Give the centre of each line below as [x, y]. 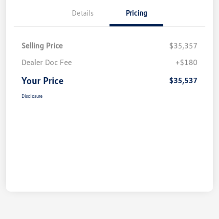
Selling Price [42, 46]
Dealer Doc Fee [47, 62]
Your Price [43, 80]
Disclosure [32, 96]
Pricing [136, 13]
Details [83, 13]
